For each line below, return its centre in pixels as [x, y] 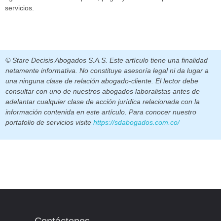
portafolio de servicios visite [49, 122]
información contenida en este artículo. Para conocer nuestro [101, 112]
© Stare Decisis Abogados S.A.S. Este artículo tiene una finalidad [107, 60]
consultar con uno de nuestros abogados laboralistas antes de [103, 91]
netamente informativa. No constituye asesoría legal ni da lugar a [107, 70]
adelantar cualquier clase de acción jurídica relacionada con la [103, 101]
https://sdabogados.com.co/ [136, 122]
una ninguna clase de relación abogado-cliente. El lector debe [102, 81]
